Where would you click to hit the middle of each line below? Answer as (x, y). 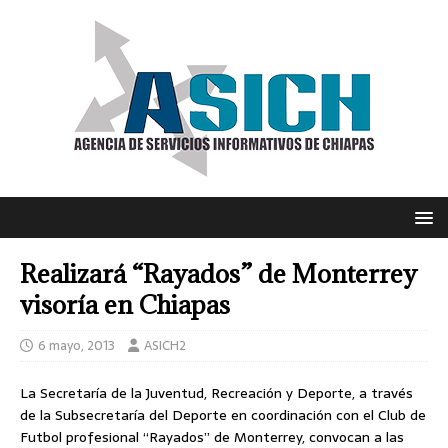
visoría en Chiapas (125, 304)
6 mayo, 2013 (76, 345)
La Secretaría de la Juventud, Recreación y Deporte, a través (216, 393)
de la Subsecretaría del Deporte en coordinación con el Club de (223, 415)
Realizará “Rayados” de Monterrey (218, 273)
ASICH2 (165, 345)
